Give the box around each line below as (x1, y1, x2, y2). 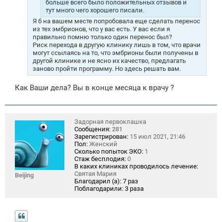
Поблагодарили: (74, 185, 123, 193)
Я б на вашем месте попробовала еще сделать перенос (33, 17, 200, 25)
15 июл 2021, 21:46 (128, 133, 185, 141)
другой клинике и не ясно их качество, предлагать (33, 56, 186, 64)
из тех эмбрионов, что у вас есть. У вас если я (33, 25, 170, 33)
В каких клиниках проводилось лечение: (74, 163, 198, 170)
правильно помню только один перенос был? (33, 33, 172, 41)
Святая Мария (74, 170, 116, 178)
